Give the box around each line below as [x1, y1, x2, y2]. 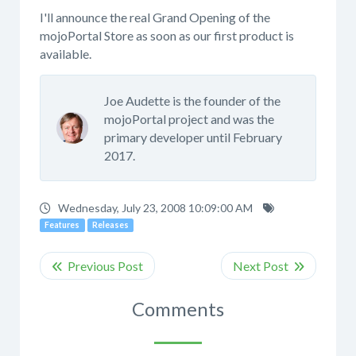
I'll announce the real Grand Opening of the [40, 9, 270, 25]
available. [40, 45, 91, 61]
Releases [91, 219, 129, 230]
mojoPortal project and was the [104, 110, 274, 126]
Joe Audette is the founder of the [104, 92, 281, 108]
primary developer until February [104, 129, 282, 145]
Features [44, 219, 80, 230]
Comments [132, 296, 224, 320]
